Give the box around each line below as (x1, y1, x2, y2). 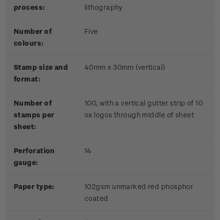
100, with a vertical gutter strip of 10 (84, 99, 203, 108)
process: (14, 3, 45, 12)
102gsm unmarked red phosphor (84, 182, 193, 191)
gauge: (14, 158, 38, 167)
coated (84, 194, 109, 203)
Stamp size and (14, 63, 68, 72)
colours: (14, 39, 44, 48)
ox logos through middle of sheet (84, 110, 194, 119)
